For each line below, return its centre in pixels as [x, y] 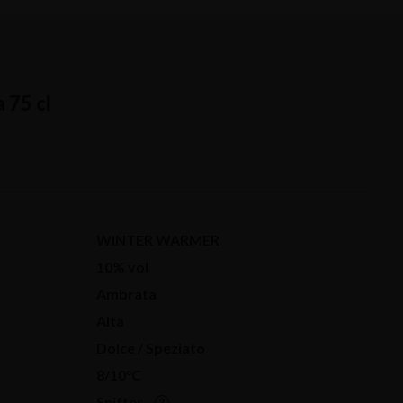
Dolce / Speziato [151, 348]
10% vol [122, 267]
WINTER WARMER [158, 240]
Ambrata [126, 294]
